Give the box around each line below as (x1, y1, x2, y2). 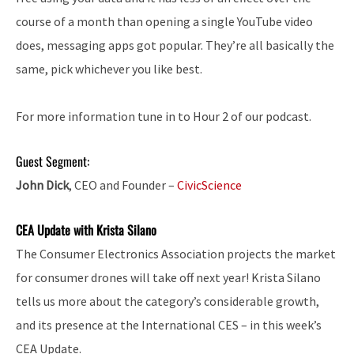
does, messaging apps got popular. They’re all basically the (16, 37, 334, 54)
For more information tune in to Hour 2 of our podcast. (16, 108, 311, 125)
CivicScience (177, 177, 242, 194)
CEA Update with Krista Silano (16, 220, 156, 240)
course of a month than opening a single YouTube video (16, 13, 313, 30)
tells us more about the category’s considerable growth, (16, 293, 319, 310)
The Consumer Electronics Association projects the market (16, 246, 336, 262)
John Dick (16, 177, 69, 194)
